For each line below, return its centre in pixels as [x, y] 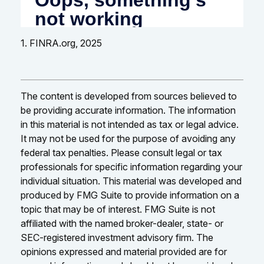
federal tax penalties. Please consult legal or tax [121, 152]
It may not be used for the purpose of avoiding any [128, 138]
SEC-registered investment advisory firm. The [117, 237]
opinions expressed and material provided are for [124, 251]
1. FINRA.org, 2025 [61, 43]
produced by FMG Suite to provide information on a [130, 195]
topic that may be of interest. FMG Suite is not [118, 209]
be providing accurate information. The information [128, 110]
